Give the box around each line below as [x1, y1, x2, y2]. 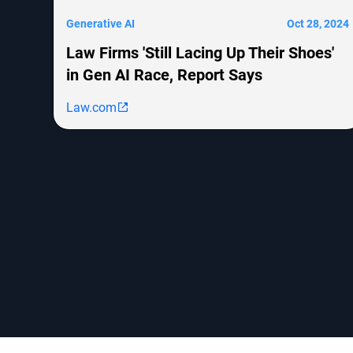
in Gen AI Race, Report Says [66, 63, 263, 84]
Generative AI [66, 15, 136, 31]
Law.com [66, 98, 117, 115]
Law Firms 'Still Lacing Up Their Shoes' [66, 41, 335, 62]
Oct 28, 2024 [286, 15, 349, 31]
